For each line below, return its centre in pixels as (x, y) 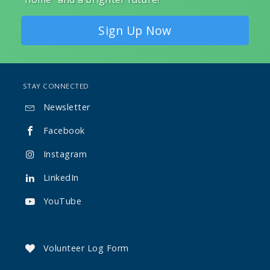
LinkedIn (61, 178)
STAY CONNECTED (56, 86)
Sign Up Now (135, 31)
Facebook (64, 131)
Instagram (65, 154)
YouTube (62, 201)
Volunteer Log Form (86, 248)
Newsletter (67, 107)
